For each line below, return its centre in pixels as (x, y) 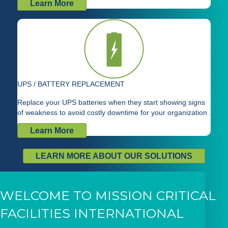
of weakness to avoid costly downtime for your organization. (113, 113)
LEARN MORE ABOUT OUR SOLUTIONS (114, 156)
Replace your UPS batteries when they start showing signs (111, 103)
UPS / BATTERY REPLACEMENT (71, 84)
